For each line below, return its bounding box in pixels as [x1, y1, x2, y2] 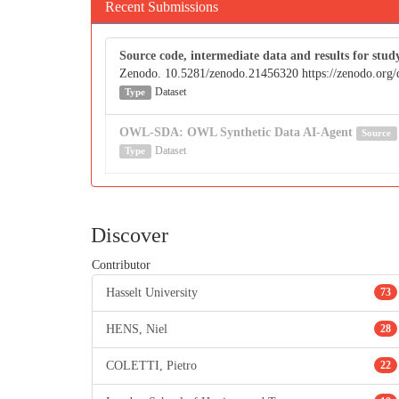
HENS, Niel [106, 322, 167, 336]
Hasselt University [106, 286, 198, 299]
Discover [91, 224, 168, 247]
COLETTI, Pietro [106, 359, 197, 372]
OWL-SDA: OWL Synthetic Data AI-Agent [119, 126, 353, 139]
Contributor [92, 258, 151, 272]
